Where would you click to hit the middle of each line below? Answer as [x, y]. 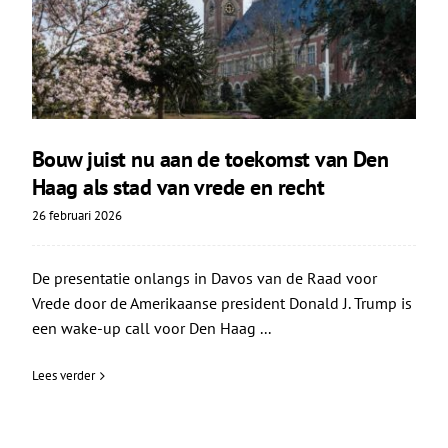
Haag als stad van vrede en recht [178, 187]
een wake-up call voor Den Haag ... [151, 328]
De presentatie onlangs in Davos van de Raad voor [204, 278]
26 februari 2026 [76, 216]
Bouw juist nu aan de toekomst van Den [210, 159]
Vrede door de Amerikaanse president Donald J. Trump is [221, 303]
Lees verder [63, 376]
